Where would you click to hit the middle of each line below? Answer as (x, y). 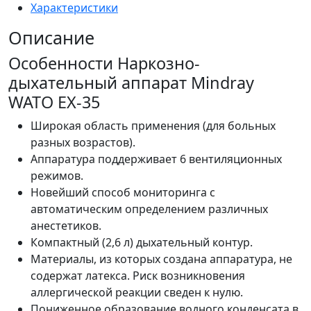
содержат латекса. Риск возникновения (138, 276)
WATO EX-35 (54, 102)
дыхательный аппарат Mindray (131, 83)
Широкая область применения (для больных (153, 126)
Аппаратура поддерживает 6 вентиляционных (156, 159)
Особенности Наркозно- (104, 64)
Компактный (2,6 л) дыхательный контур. (142, 243)
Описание (51, 38)
